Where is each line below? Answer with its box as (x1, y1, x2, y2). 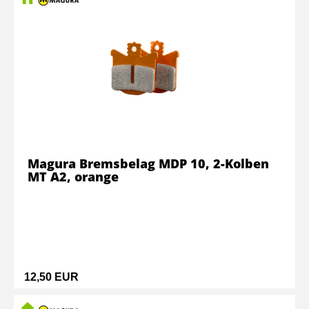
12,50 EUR (24, 271, 79, 283)
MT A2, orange (28, 168, 119, 185)
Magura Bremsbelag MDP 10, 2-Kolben (28, 155, 269, 172)
